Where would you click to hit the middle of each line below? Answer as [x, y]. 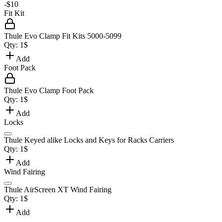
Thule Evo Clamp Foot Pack [49, 91]
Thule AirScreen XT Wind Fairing [58, 190]
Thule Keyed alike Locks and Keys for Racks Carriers [89, 140]
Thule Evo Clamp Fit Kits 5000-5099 [63, 36]
